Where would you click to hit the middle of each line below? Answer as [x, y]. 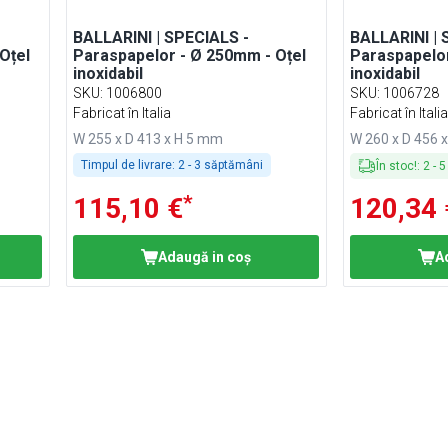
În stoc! [397, 166]
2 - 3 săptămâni [219, 165]
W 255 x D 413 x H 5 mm [148, 139]
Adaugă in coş [205, 257]
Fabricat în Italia [122, 113]
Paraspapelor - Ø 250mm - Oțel [190, 55]
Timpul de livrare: [128, 165]
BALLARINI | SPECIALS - [161, 37]
